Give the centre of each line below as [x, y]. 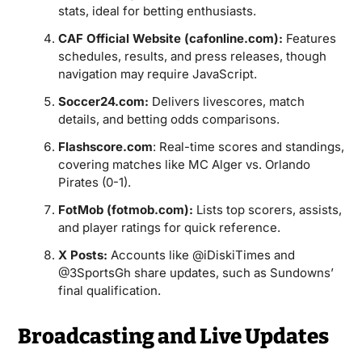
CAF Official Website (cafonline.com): [170, 38]
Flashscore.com [105, 147]
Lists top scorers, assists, [267, 210]
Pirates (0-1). [94, 182]
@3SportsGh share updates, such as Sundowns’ [196, 273]
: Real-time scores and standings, [248, 147]
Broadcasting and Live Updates [173, 337]
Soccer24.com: [103, 101]
